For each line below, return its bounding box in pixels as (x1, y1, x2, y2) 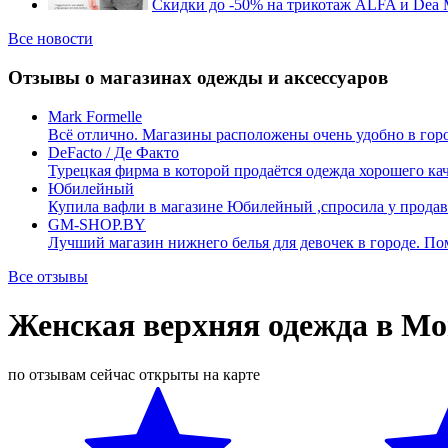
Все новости (8, 30, 93, 48)
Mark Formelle (48, 107, 142, 125)
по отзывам (8, 365, 86, 383)
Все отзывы (8, 267, 88, 285)
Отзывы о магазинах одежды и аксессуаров (8, 67, 388, 89)
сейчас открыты (90, 365, 199, 383)
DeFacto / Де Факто (48, 143, 179, 161)
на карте (203, 365, 260, 383)
